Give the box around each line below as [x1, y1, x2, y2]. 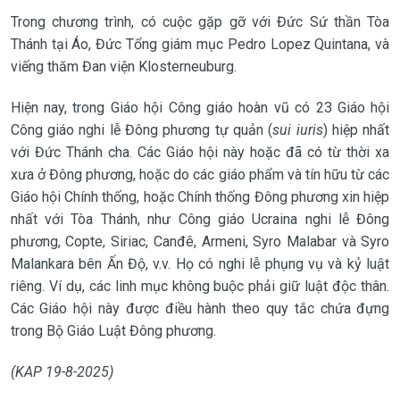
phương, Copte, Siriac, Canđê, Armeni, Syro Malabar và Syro [10, 232, 390, 250]
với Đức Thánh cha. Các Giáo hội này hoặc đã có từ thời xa [10, 143, 390, 161]
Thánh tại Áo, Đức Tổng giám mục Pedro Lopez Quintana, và [10, 35, 390, 53]
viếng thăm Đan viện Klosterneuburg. [10, 57, 237, 75]
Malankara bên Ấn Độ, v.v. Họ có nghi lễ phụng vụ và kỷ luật [10, 254, 390, 272]
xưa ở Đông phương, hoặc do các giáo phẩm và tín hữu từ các [10, 165, 390, 183]
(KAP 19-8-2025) [10, 362, 113, 380]
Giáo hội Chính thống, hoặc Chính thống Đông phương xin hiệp [10, 187, 390, 205]
